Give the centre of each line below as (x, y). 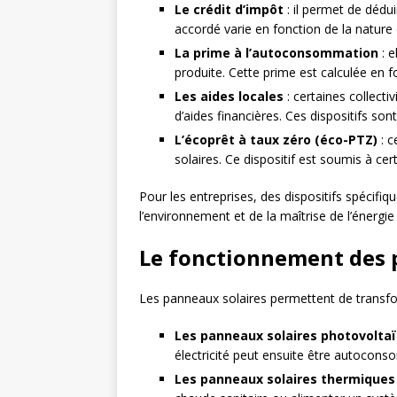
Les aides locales (229, 96)
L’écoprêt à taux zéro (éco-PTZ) (276, 140)
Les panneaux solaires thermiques (285, 379)
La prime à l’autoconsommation (276, 53)
